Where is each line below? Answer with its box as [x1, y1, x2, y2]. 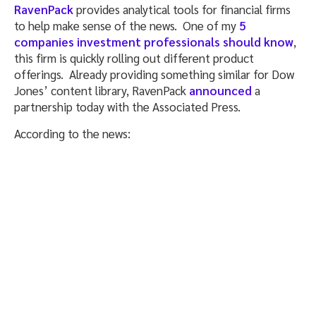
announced [189, 82, 252, 98]
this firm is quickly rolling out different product [14, 49, 254, 66]
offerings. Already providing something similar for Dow [14, 66, 294, 82]
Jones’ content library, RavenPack [14, 82, 189, 98]
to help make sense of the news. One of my [14, 17, 239, 33]
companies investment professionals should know [14, 33, 293, 49]
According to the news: [14, 125, 130, 141]
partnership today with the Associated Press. [14, 98, 241, 114]
